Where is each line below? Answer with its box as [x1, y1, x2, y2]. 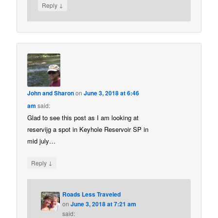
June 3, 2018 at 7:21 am [71, 200, 137, 209]
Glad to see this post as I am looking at [27, 112, 139, 122]
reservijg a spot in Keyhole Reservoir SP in [27, 124, 149, 134]
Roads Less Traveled [62, 190, 121, 199]
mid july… [27, 136, 56, 145]
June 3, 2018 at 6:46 [84, 88, 140, 97]
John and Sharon [27, 88, 74, 97]
